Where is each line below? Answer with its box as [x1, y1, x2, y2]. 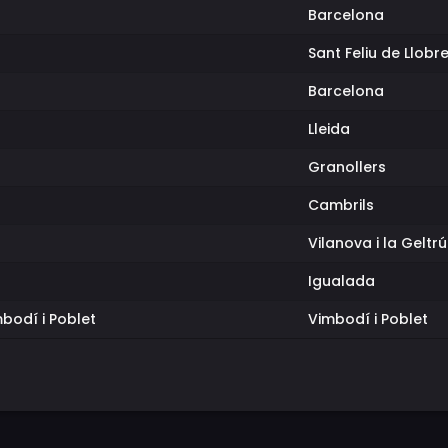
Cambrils [308, 195, 374, 215]
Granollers [308, 157, 386, 177]
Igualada [308, 271, 375, 291]
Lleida [308, 119, 350, 139]
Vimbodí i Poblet [308, 309, 428, 329]
